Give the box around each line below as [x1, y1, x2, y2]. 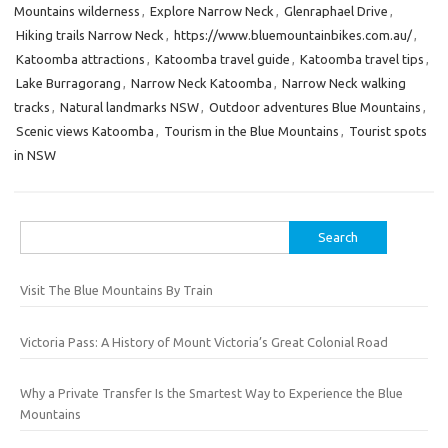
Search [19, 225, 59, 239]
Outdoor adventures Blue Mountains [209, 100, 421, 114]
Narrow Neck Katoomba [131, 76, 272, 90]
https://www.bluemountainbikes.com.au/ [174, 28, 412, 42]
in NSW [14, 148, 56, 162]
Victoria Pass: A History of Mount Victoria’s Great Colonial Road [20, 334, 388, 349]
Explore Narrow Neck [150, 4, 274, 18]
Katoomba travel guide [155, 52, 290, 66]
